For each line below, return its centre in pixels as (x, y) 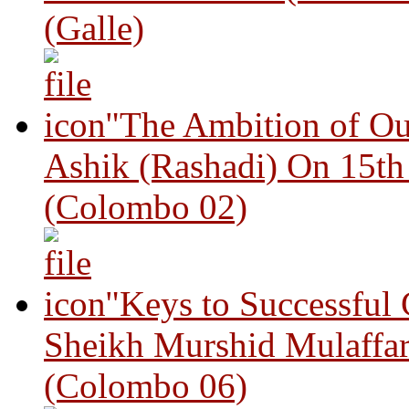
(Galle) (94, 27)
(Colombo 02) (146, 206)
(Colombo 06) (146, 385)
